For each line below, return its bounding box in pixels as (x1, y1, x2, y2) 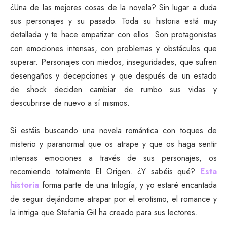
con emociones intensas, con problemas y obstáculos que (10, 43, 217, 55)
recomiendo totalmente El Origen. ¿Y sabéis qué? (10, 166, 200, 178)
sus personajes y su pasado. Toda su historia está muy (10, 15, 217, 27)
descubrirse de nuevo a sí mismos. (10, 97, 130, 109)
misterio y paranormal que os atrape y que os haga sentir (10, 138, 217, 150)
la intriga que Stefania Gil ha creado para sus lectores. (10, 207, 198, 219)
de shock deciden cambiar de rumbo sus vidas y (10, 84, 217, 96)
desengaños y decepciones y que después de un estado (10, 70, 217, 82)
